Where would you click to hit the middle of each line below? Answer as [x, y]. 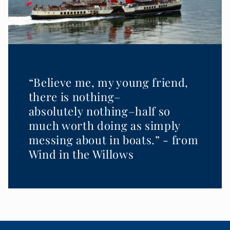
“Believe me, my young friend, [108, 82]
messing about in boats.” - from [113, 140]
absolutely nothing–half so [99, 111]
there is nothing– [75, 97]
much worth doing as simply [104, 126]
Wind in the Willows [81, 154]
